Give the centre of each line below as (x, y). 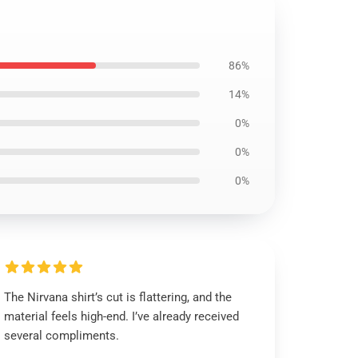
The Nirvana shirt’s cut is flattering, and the (118, 297)
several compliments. (62, 336)
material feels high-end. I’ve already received (122, 316)
